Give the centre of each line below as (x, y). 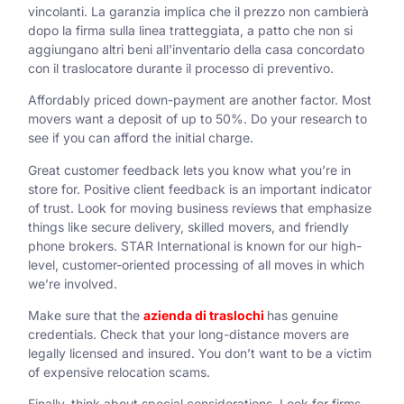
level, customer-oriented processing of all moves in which (196, 264)
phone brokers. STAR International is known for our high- (195, 245)
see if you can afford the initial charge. (141, 138)
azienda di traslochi (204, 316)
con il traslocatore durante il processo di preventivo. (181, 68)
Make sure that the (86, 316)
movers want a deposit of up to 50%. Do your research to (197, 119)
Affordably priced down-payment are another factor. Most (200, 100)
